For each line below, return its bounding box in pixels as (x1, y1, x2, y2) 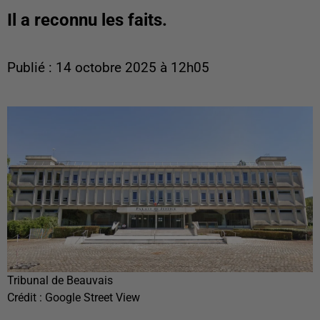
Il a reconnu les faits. (7, 10, 167, 30)
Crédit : (7, 290, 45, 304)
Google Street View (45, 290, 140, 304)
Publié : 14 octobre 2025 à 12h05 (7, 60, 209, 76)
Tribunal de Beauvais (7, 273, 113, 287)
